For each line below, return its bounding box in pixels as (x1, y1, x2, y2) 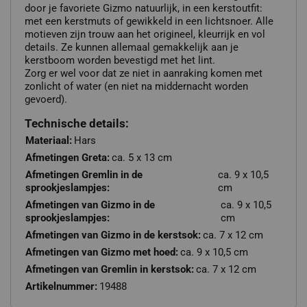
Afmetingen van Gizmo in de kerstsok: (25, 228, 201, 241)
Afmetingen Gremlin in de (25, 168, 143, 181)
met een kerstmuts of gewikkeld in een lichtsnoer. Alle (25, 14, 273, 27)
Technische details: (25, 116, 129, 130)
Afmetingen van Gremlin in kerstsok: (25, 262, 194, 275)
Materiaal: (25, 134, 72, 147)
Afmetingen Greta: (25, 151, 110, 164)
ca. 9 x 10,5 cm (180, 245, 248, 258)
